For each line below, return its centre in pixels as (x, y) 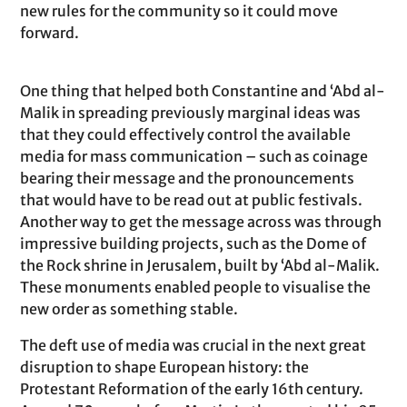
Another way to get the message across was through (201, 222)
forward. (50, 33)
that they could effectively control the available (186, 134)
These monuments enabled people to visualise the (196, 287)
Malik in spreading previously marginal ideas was (191, 113)
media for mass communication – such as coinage (194, 156)
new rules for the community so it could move (179, 11)
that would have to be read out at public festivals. (192, 200)
